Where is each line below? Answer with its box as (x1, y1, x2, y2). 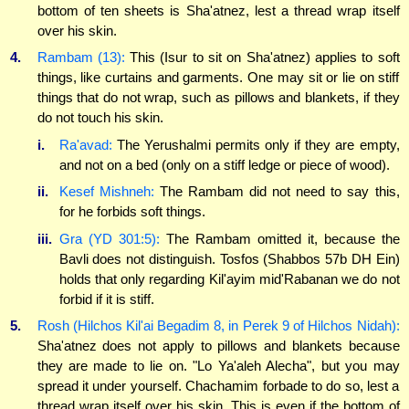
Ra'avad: (58, 136, 112, 152)
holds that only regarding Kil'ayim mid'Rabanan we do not (58, 270, 400, 287)
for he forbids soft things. (58, 204, 205, 220)
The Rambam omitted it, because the (159, 230, 400, 246)
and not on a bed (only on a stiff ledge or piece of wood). (58, 156, 390, 173)
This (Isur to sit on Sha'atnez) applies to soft (124, 49, 400, 66)
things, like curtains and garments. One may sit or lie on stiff (37, 69, 400, 86)
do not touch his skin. (37, 110, 163, 126)
